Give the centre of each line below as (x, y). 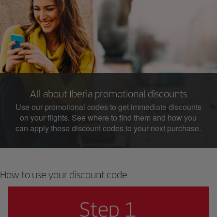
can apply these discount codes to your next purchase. (108, 128)
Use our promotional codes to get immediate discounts (108, 107)
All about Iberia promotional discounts (108, 93)
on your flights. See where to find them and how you (108, 117)
